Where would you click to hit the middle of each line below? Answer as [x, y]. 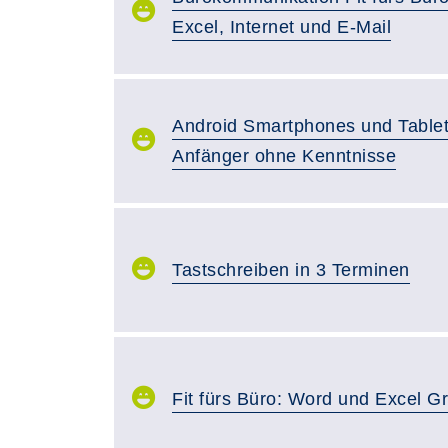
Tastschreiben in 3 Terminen [291, 270]
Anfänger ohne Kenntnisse [284, 156]
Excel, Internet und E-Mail [281, 27]
